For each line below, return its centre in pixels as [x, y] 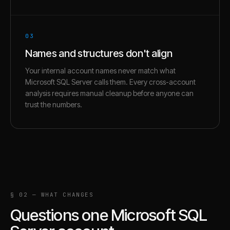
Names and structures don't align [99, 53]
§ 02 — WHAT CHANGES [52, 194]
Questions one [61, 215]
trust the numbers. [54, 104]
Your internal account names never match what [100, 70]
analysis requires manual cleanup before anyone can [109, 93]
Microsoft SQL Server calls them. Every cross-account [110, 82]
